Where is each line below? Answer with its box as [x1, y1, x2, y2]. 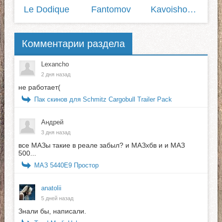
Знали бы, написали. [18, 207, 86, 216]
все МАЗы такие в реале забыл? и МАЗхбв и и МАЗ [18, 141, 185, 150]
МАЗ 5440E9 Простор [34, 162, 99, 169]
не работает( [18, 83, 60, 92]
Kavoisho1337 [187, 4, 196, 14]
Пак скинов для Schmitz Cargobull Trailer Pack [34, 96, 172, 104]
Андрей [41, 118, 63, 126]
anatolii [41, 184, 61, 192]
